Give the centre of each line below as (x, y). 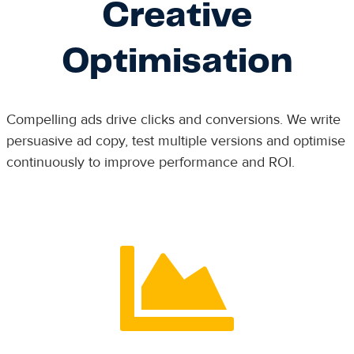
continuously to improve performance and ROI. (150, 162)
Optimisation (177, 62)
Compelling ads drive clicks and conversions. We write (173, 119)
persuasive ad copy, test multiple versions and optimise (175, 141)
